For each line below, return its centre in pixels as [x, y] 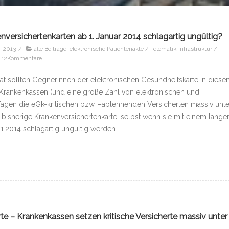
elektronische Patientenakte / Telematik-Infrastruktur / [143, 48]
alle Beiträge [50, 48]
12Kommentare [22, 58]
